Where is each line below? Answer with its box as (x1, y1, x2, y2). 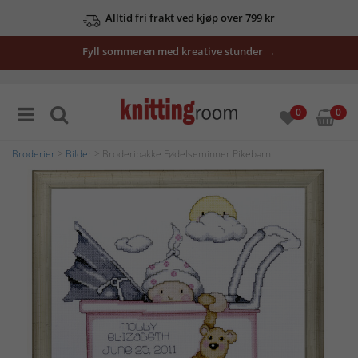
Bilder (66, 147, 92, 161)
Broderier (12, 147, 55, 161)
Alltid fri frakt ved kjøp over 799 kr (105, 10, 275, 25)
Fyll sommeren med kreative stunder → (82, 44, 276, 58)
